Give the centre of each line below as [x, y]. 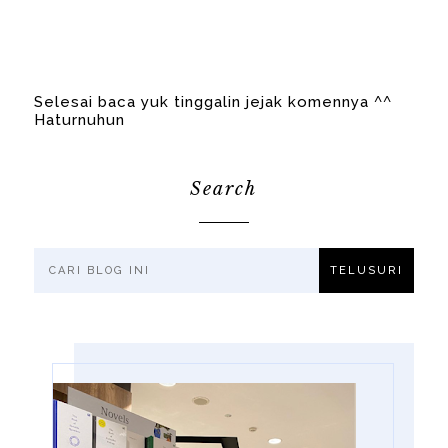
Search [224, 188]
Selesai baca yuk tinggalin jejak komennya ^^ [213, 101]
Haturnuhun [80, 119]
